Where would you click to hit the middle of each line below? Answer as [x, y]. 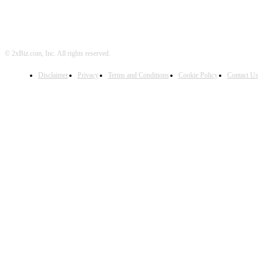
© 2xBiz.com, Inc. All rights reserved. [58, 53]
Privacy [88, 75]
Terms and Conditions [138, 75]
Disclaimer [53, 75]
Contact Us [242, 75]
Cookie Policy [198, 75]
